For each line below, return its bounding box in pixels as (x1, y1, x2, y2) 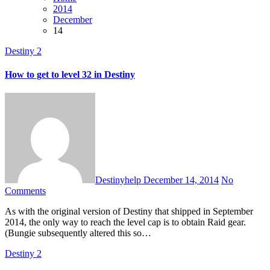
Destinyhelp (95, 175, 143, 186)
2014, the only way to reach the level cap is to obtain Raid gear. (5, 217, 246, 228)
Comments (5, 186, 46, 196)
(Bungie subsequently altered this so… (5, 228, 151, 239)
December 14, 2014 (143, 175, 219, 186)
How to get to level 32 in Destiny (5, 69, 135, 80)
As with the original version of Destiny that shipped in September (5, 206, 12, 217)
